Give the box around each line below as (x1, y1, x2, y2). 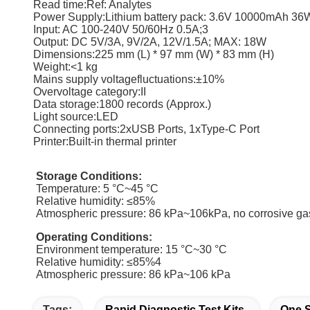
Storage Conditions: (36, 170, 142, 182)
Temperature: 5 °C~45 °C (33, 183, 158, 194)
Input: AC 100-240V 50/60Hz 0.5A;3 (33, 24, 208, 35)
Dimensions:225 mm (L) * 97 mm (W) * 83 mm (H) (33, 48, 274, 60)
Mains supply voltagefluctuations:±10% (33, 73, 224, 85)
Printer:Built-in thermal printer (33, 136, 176, 147)
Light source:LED (33, 111, 118, 122)
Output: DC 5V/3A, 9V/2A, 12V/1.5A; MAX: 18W (33, 36, 266, 48)
